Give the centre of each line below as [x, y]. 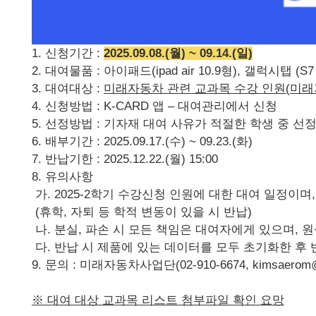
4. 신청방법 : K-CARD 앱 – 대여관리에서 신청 [154, 106]
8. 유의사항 [62, 177]
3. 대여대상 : [66, 89]
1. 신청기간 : [66, 53]
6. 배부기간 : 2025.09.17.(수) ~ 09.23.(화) [142, 141]
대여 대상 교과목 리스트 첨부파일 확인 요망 [166, 300]
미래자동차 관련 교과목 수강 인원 [195, 89]
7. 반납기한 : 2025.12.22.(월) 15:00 [125, 159]
